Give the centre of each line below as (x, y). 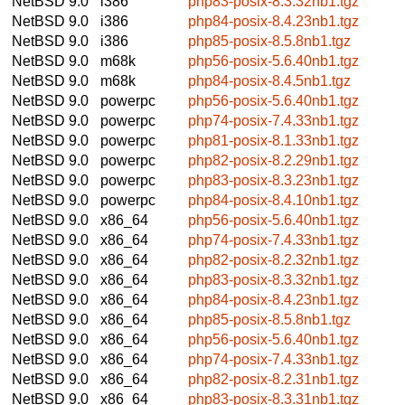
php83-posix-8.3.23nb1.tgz (273, 180)
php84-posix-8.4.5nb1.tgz (269, 80)
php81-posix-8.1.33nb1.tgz (273, 140)
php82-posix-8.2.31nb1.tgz (273, 379)
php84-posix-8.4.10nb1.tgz (273, 200)
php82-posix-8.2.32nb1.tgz (273, 259)
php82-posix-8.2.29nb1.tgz (273, 160)
